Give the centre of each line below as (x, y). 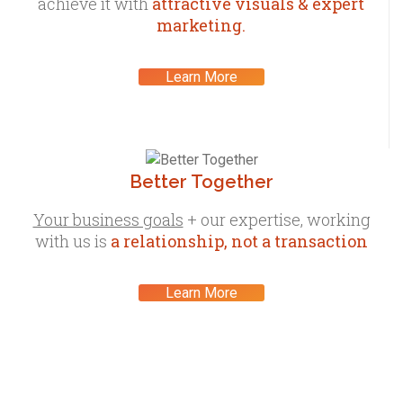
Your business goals (108, 219)
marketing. (201, 25)
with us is (73, 241)
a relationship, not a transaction (239, 241)
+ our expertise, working (277, 219)
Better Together (201, 181)
